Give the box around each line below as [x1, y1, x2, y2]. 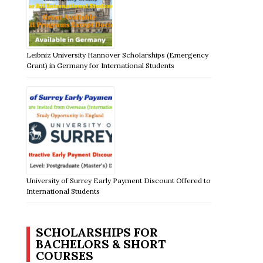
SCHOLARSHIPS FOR [36, 224, 159, 240]
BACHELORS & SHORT [36, 236, 166, 251]
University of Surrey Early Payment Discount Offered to [26, 176, 211, 185]
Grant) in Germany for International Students [26, 60, 175, 70]
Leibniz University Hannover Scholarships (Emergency [26, 50, 209, 59]
